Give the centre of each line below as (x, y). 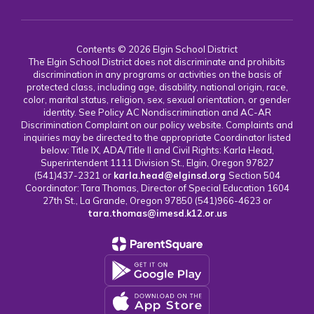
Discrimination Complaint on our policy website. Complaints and (157, 125)
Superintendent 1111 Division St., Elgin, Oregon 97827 (157, 163)
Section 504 (254, 175)
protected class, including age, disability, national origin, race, (157, 87)
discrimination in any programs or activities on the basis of (157, 74)
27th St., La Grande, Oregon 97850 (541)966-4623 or (157, 200)
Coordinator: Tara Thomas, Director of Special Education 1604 (157, 188)
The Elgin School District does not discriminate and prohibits (157, 62)
